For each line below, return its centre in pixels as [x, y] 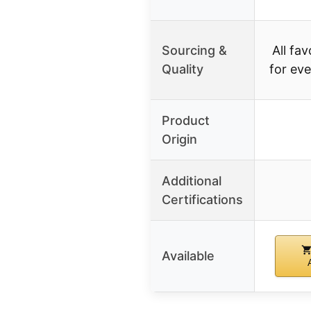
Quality [183, 69]
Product [186, 121]
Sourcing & [194, 51]
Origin [179, 140]
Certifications [202, 200]
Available [188, 256]
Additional [192, 181]
